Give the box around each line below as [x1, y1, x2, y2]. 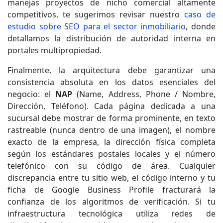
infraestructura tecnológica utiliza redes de [7, 208, 216, 219]
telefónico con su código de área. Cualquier [7, 160, 216, 171]
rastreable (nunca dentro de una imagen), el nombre [7, 124, 216, 135]
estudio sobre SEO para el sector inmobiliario [7, 20, 186, 32]
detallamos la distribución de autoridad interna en [7, 32, 216, 44]
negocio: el [7, 88, 56, 100]
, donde [186, 20, 216, 32]
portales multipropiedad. [7, 44, 102, 56]
